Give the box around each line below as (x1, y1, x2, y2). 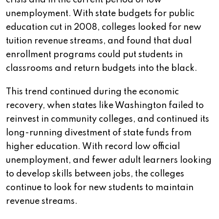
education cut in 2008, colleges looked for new (6, 23, 201, 32)
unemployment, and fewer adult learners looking (6, 156, 212, 165)
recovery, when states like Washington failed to (6, 101, 204, 110)
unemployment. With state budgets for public (6, 9, 195, 19)
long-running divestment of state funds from (6, 129, 192, 138)
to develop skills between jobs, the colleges (6, 170, 184, 179)
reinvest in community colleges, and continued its (6, 115, 209, 124)
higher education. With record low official (6, 142, 180, 152)
